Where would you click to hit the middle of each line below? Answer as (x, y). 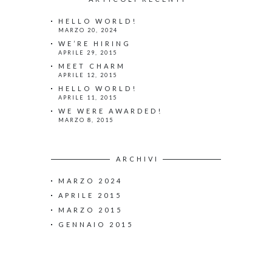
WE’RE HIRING (95, 43)
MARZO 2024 (90, 180)
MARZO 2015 (90, 209)
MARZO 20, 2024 (88, 30)
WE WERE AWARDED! (110, 110)
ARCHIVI (137, 158)
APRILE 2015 (90, 195)
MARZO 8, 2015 (86, 120)
